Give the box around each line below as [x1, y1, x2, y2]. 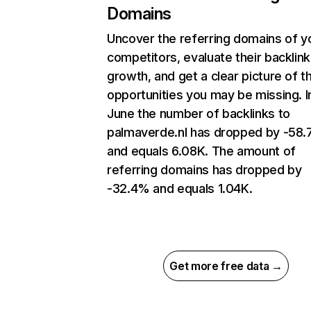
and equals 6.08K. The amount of [107, 144, 296, 159]
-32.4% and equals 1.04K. [107, 181, 253, 196]
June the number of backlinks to [107, 106, 290, 121]
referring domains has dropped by [107, 162, 302, 178]
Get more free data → [169, 259, 283, 274]
